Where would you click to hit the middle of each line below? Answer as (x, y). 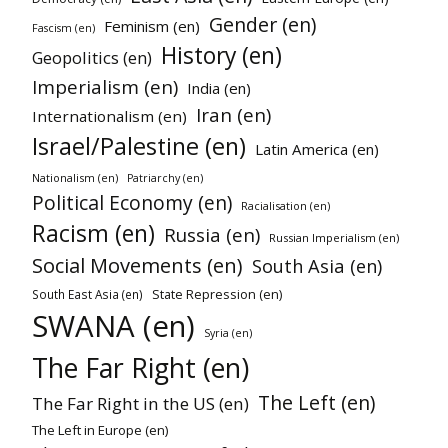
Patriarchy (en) (165, 177)
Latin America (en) (317, 148)
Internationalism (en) (109, 115)
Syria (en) (228, 332)
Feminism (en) (152, 25)
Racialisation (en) (285, 205)
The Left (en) (316, 402)
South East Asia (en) (87, 293)
